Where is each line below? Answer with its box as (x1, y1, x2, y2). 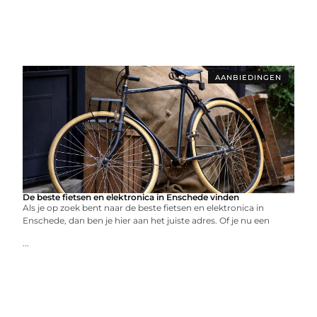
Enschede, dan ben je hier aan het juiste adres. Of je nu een (23, 214, 270, 226)
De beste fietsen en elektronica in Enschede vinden (23, 191, 240, 202)
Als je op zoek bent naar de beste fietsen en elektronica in (23, 202, 265, 213)
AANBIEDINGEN (214, 72, 282, 82)
